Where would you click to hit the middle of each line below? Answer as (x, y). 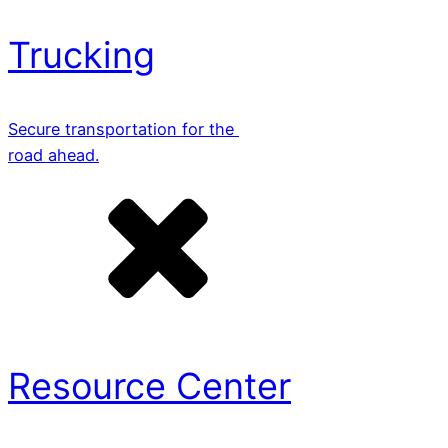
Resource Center (149, 385)
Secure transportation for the (123, 128)
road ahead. (53, 154)
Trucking (81, 54)
